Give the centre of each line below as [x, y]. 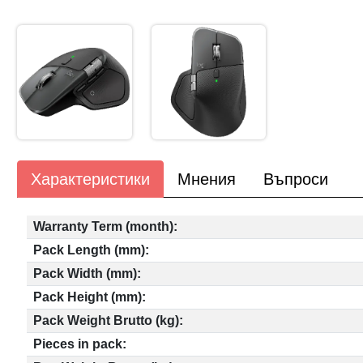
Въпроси [296, 179]
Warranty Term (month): [106, 226]
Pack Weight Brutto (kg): [109, 320]
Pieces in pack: [80, 344]
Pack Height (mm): [90, 297]
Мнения [207, 179]
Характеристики [91, 179]
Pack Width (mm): [88, 273]
